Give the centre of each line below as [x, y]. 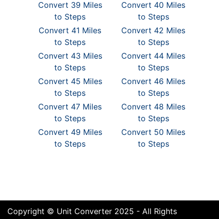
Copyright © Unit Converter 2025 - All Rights [92, 211]
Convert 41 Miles [70, 30]
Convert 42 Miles [153, 30]
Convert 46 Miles [153, 81]
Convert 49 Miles [70, 132]
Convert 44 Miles [153, 56]
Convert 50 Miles [153, 132]
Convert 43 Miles [70, 56]
